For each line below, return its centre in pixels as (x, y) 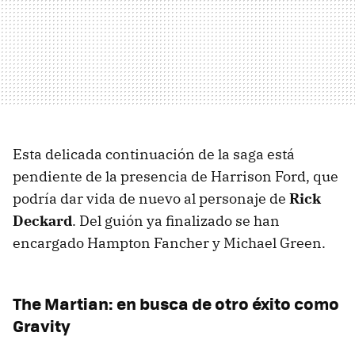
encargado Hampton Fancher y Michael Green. (169, 242)
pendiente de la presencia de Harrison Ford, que (176, 176)
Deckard (42, 220)
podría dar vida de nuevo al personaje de (151, 198)
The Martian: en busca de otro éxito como (176, 303)
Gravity (42, 325)
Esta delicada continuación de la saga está (154, 154)
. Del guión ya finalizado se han (176, 220)
